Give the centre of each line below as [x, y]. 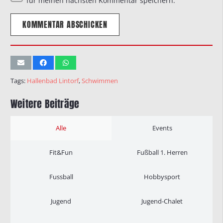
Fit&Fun [61, 152]
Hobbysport [162, 177]
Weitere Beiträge [45, 104]
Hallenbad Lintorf [53, 81]
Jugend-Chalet [162, 201]
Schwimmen [100, 81]
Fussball [61, 177]
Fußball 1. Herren [162, 152]
